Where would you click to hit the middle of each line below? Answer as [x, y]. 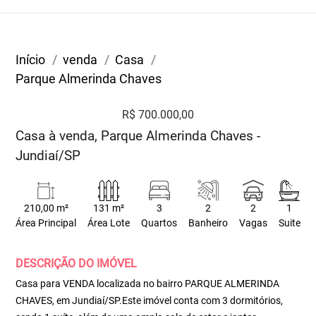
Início [31, 60]
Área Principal [46, 223]
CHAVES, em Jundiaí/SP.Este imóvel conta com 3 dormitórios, [150, 300]
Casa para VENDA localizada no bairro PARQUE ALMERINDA [148, 284]
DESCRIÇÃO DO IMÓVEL [77, 263]
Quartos [159, 223]
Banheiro [208, 223]
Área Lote [109, 223]
